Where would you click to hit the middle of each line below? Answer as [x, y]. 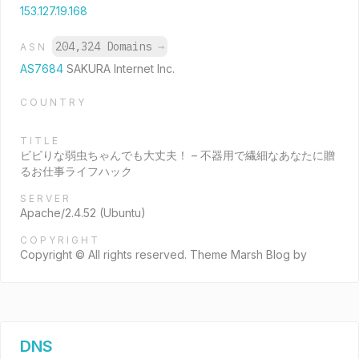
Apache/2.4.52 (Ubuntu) [83, 213]
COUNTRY [53, 102]
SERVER [46, 198]
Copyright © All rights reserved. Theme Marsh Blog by [163, 254]
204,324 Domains [107, 46]
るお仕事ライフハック [76, 171]
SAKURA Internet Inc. [121, 69]
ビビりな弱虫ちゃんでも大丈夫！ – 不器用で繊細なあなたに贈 [177, 155]
